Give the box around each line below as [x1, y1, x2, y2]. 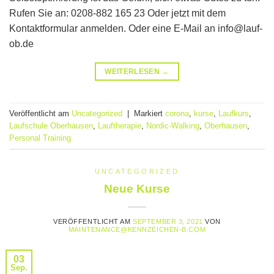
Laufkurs [218, 108, 249, 118]
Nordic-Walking [146, 120, 199, 130]
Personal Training [9, 133, 71, 143]
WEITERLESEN [105, 67, 162, 76]
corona [165, 108, 189, 118]
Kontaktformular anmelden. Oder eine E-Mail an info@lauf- [9, 23, 262, 34]
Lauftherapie [98, 120, 141, 130]
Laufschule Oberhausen [9, 120, 93, 130]
